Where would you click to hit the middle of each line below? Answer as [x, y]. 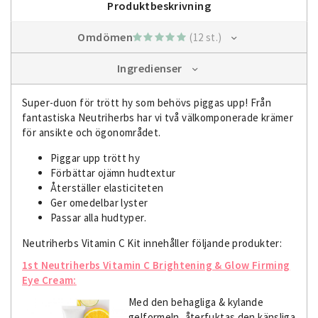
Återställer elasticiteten [107, 187]
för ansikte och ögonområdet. [93, 132]
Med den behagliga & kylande [196, 302]
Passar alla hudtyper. [98, 217]
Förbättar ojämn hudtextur [113, 172]
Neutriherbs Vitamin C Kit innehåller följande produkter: [152, 243]
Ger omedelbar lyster [99, 202]
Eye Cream [48, 280]
